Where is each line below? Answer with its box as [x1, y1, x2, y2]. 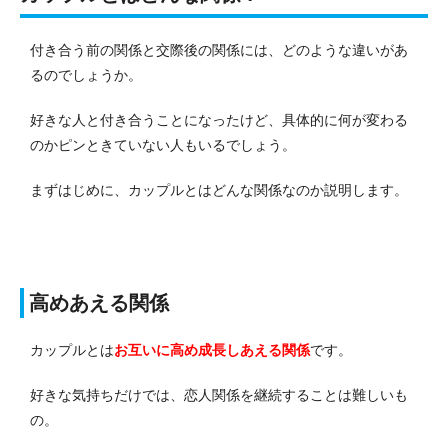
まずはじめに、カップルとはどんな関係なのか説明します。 [30, 181, 408, 198]
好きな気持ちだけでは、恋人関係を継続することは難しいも [30, 386, 408, 403]
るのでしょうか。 [30, 66, 142, 83]
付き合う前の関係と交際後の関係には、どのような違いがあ [30, 41, 408, 58]
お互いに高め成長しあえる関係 [114, 341, 310, 358]
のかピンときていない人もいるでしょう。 [30, 136, 296, 153]
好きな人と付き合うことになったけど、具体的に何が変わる [30, 111, 408, 128]
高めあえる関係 [29, 291, 169, 314]
